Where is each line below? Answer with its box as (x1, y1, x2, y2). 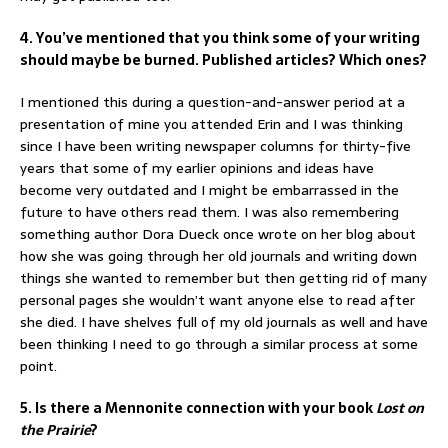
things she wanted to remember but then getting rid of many (20, 266, 427, 289)
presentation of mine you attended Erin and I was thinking (20, 112, 403, 135)
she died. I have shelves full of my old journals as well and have (20, 310, 428, 333)
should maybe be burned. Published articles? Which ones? (20, 48, 427, 71)
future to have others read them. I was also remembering (20, 200, 399, 223)
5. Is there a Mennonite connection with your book (20, 396, 376, 419)
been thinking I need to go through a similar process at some (20, 332, 418, 355)
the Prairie (20, 418, 91, 441)
